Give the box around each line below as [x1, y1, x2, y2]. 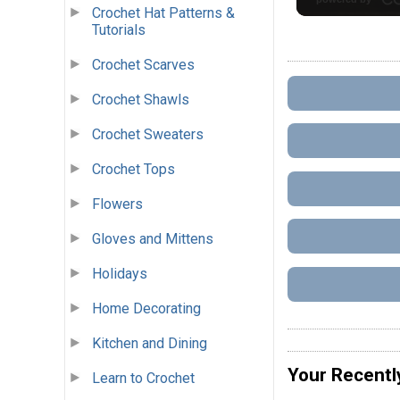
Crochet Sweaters [92, 126, 204, 144]
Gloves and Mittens [92, 230, 213, 248]
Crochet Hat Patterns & [92, 4, 235, 22]
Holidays [92, 265, 147, 283]
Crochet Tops [92, 161, 175, 179]
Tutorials [92, 21, 146, 39]
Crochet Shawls [92, 91, 189, 109]
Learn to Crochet [92, 370, 195, 387]
